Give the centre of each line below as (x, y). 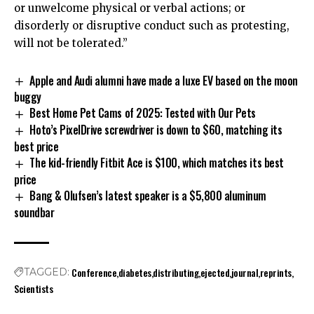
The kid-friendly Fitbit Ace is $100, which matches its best (157, 163)
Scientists (34, 288)
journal (245, 272)
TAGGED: (47, 272)
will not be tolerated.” (71, 43)
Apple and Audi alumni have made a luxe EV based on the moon (164, 80)
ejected (215, 272)
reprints (275, 272)
